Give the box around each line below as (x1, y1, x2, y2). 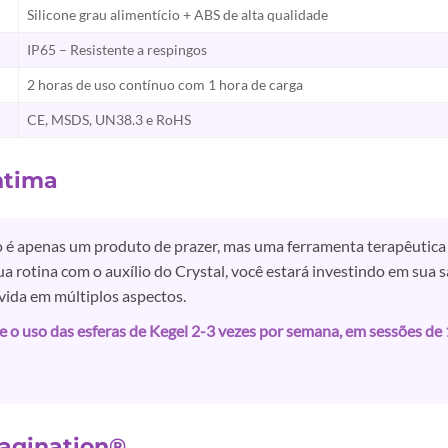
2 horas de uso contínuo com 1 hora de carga (27, 76, 303, 94)
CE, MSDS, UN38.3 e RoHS (27, 111, 191, 129)
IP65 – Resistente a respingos (27, 41, 207, 59)
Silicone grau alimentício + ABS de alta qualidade (27, 6, 328, 24)
